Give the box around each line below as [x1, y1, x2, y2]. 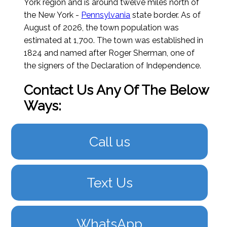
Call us [89, 134, 130, 150]
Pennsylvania [81, 10, 131, 20]
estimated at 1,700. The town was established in [24, 35, 204, 46]
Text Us [86, 175, 133, 191]
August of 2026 [24, 23, 83, 33]
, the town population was [82, 23, 179, 33]
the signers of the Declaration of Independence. [24, 61, 202, 71]
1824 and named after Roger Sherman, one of [24, 48, 195, 58]
